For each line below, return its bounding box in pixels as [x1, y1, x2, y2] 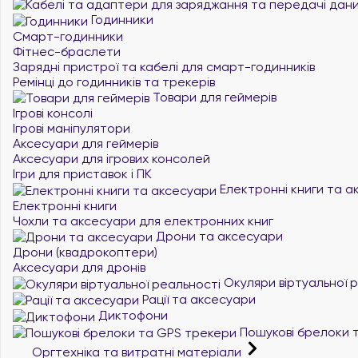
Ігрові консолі [13, 105, 93, 121]
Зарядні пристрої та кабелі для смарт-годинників [13, 58, 315, 74]
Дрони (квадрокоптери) [13, 245, 157, 260]
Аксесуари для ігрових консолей [13, 151, 210, 166]
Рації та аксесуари [139, 291, 256, 307]
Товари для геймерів [149, 89, 276, 105]
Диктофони [95, 308, 168, 323]
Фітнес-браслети [13, 43, 121, 59]
